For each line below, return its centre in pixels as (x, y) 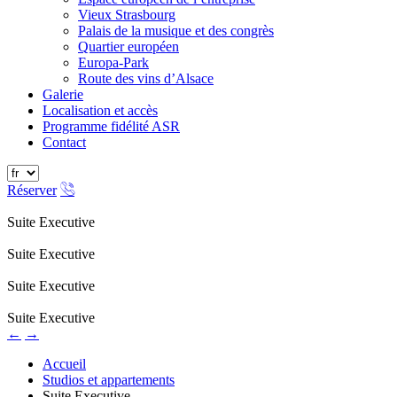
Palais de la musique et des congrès (176, 31)
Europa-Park (113, 62)
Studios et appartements (109, 380)
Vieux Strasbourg (127, 15)
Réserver (32, 190)
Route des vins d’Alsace (146, 78)
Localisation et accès (100, 110)
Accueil (64, 364)
